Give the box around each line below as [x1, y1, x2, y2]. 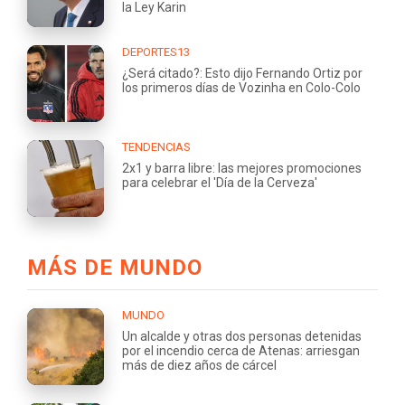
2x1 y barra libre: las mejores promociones [122, 160, 362, 175]
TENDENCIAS [122, 139, 191, 154]
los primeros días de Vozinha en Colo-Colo [122, 80, 361, 95]
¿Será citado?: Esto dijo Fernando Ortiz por [122, 65, 363, 80]
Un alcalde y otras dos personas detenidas [122, 328, 362, 344]
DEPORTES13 [122, 44, 190, 59]
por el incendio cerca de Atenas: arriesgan [122, 343, 360, 358]
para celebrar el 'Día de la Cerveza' [122, 174, 317, 190]
